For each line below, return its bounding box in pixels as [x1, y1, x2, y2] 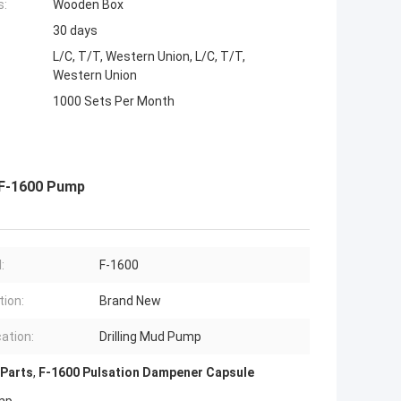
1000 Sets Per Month [53, 94, 175, 109]
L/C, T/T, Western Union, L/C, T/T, [53, 49, 245, 64]
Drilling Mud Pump [99, 329, 201, 345]
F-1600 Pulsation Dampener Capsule [38, 365, 254, 380]
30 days [53, 23, 98, 38]
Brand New [99, 294, 161, 309]
